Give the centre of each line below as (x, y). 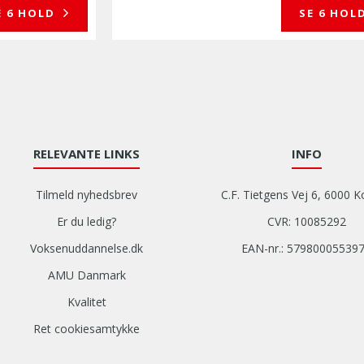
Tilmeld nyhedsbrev (87, 195)
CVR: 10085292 (306, 221)
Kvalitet (87, 302)
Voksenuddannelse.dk (87, 248)
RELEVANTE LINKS (87, 154)
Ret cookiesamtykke (87, 329)
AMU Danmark (87, 275)
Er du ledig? (87, 221)
